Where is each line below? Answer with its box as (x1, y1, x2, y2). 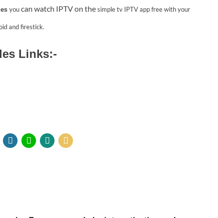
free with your (151, 5, 190, 14)
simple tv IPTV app (97, 5, 151, 14)
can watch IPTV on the (21, 4, 97, 14)
